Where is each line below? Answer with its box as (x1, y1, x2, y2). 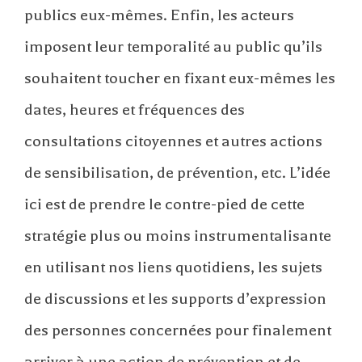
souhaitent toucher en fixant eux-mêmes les (24, 69, 335, 88)
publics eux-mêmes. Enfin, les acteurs (24, 6, 294, 25)
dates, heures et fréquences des (24, 100, 245, 120)
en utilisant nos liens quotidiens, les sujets (24, 258, 322, 277)
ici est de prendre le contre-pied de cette (24, 195, 305, 214)
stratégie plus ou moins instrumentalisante (24, 226, 331, 246)
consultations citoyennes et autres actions (24, 132, 322, 151)
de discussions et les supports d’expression (24, 289, 326, 309)
